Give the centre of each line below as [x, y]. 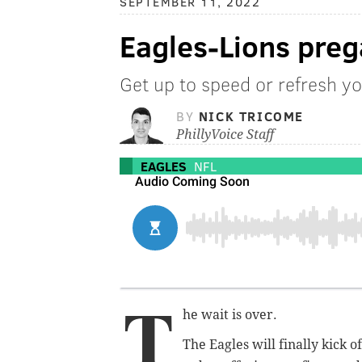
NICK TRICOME [251, 116]
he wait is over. [232, 315]
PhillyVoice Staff [225, 135]
